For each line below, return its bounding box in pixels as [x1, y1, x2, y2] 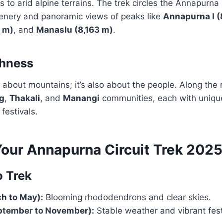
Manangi [63, 93, 100, 104]
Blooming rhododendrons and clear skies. [43, 192, 211, 203]
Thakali [9, 93, 40, 104]
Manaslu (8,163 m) [36, 25, 113, 35]
